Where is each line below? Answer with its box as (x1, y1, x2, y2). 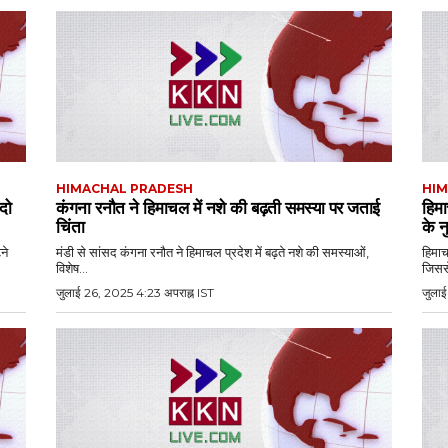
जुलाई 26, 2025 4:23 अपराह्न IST (56, 285, 214, 301)
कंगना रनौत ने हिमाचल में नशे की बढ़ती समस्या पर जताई (56, 198, 380, 219)
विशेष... (56, 260, 88, 277)
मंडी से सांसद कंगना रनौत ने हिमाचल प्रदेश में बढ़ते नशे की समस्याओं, (56, 244, 369, 261)
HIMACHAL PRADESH (56, 181, 193, 197)
